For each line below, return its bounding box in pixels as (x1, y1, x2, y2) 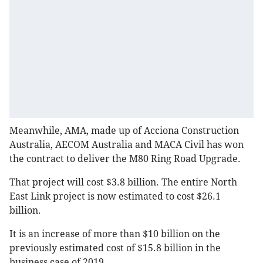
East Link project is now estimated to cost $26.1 (9, 191, 221, 203)
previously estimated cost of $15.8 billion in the (9, 242, 221, 254)
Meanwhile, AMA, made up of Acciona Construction (9, 125, 239, 137)
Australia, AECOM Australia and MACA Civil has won (9, 139, 244, 151)
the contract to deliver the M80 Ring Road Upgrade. (9, 153, 243, 165)
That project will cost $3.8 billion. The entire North (9, 177, 237, 188)
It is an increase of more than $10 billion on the (9, 228, 220, 240)
